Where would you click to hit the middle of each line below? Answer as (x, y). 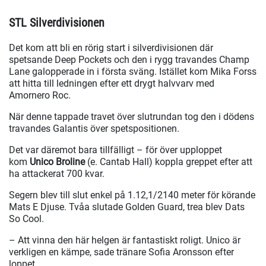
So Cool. (26, 219)
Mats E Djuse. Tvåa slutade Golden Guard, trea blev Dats (127, 207)
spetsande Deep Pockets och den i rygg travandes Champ (129, 60)
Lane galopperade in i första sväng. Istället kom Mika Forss (133, 72)
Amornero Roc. (41, 96)
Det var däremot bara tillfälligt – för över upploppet (115, 150)
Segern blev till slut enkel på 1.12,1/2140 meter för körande (132, 195)
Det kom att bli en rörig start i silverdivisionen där (111, 48)
